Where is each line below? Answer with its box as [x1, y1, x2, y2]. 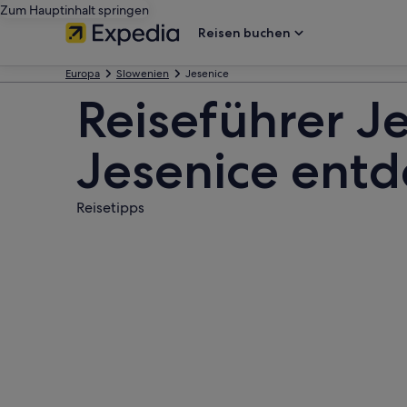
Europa [65, 66, 100, 81]
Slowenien [116, 66, 169, 81]
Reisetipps [76, 198, 144, 217]
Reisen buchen [198, 25, 291, 41]
